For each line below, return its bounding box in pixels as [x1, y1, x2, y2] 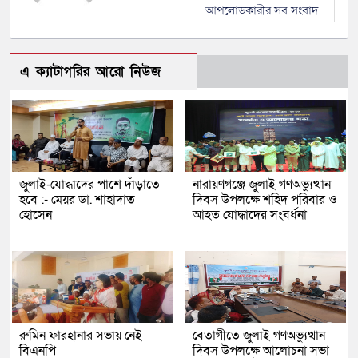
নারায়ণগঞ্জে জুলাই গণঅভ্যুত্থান [193, 175, 331, 193]
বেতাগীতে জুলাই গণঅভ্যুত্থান [193, 326, 325, 344]
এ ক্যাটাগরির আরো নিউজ [20, 62, 161, 81]
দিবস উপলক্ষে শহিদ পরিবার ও [193, 190, 337, 209]
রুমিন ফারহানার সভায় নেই [19, 326, 142, 344]
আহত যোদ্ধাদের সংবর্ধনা [193, 205, 307, 224]
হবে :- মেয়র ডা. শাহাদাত [19, 190, 135, 209]
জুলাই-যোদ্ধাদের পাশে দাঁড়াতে [19, 175, 160, 193]
